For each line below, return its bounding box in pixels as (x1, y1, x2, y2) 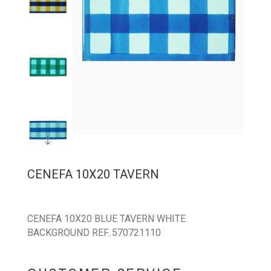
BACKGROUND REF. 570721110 (27, 227, 161, 238)
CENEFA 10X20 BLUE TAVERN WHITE (27, 213, 186, 224)
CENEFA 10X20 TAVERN (27, 167, 159, 181)
